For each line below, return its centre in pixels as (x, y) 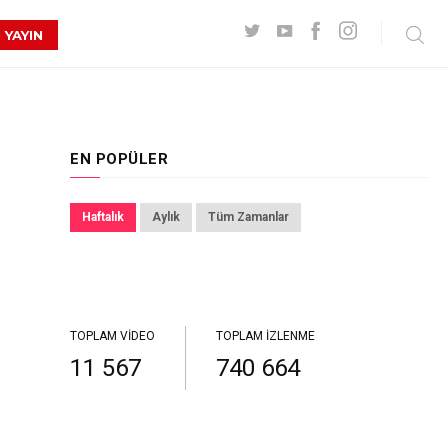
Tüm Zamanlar (248, 217)
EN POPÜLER (119, 159)
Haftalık (103, 217)
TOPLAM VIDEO (112, 335)
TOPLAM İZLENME (265, 335)
